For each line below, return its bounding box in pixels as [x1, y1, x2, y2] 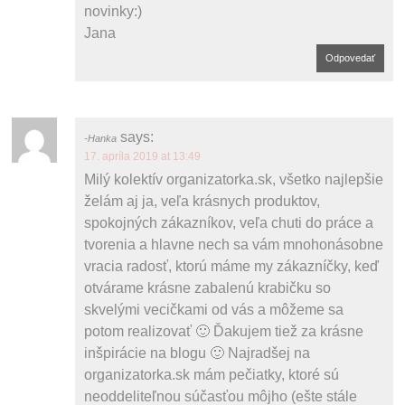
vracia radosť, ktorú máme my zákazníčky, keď [84, 258, 380, 274]
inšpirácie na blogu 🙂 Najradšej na [84, 344, 311, 361]
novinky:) [84, 3, 143, 19]
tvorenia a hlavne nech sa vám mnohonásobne [84, 236, 384, 252]
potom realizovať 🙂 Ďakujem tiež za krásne [84, 323, 364, 339]
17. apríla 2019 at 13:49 [84, 149, 202, 163]
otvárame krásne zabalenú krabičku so [84, 279, 332, 296]
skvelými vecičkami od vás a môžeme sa [84, 301, 344, 317]
